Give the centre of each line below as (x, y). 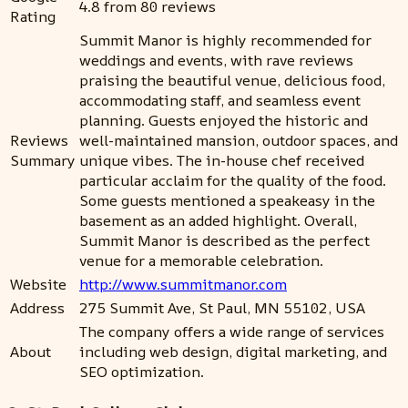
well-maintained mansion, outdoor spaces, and (239, 141)
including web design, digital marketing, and (233, 352)
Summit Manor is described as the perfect (224, 241)
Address (37, 308)
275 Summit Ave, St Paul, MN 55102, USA (222, 308)
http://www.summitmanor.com (183, 285)
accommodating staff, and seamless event (220, 101)
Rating (33, 17)
